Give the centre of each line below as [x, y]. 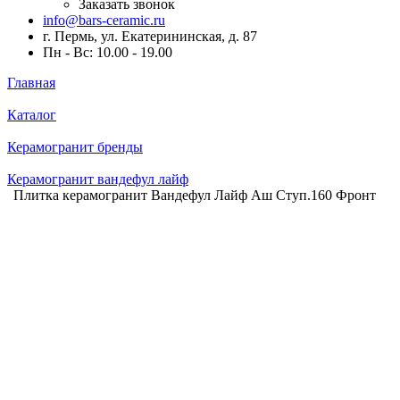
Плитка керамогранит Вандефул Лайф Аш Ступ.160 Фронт [195, 195]
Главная [31, 83]
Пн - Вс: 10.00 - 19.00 [108, 52]
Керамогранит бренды [75, 147]
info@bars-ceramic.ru [104, 20]
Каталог [32, 115]
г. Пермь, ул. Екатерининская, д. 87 [150, 36]
